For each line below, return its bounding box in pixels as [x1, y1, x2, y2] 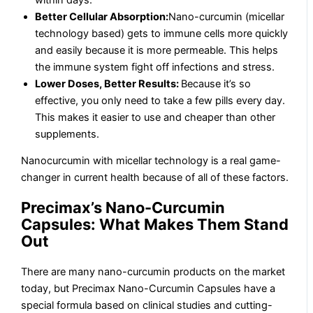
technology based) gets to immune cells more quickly [35, 27, 289, 40]
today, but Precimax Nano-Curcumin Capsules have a [21, 282, 276, 295]
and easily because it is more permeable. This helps [35, 43, 279, 57]
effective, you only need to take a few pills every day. [35, 94, 286, 107]
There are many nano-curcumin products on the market [21, 265, 286, 278]
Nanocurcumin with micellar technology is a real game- [21, 154, 282, 168]
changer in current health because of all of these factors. [21, 171, 289, 184]
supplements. [35, 127, 100, 140]
